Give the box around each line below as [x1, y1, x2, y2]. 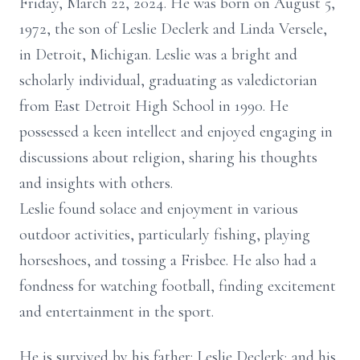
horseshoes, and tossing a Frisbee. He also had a [19, 251, 317, 270]
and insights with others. [19, 174, 173, 193]
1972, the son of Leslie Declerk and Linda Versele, [19, 19, 327, 39]
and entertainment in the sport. [19, 302, 214, 321]
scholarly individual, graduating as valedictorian [19, 71, 317, 90]
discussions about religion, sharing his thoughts [19, 148, 317, 167]
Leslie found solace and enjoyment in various [19, 199, 298, 219]
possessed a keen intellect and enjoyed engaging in [19, 122, 333, 141]
